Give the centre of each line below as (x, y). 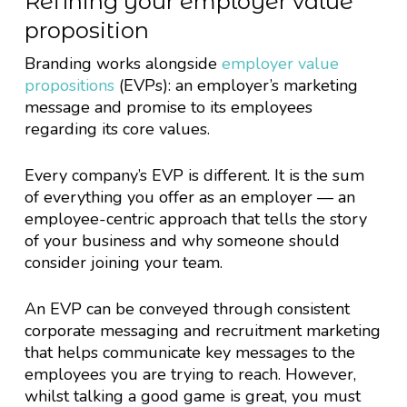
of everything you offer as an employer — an (189, 197)
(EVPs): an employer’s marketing (236, 85)
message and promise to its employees (168, 107)
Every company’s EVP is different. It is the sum (194, 175)
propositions (69, 85)
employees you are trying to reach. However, (190, 374)
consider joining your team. (123, 262)
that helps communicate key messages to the (189, 352)
